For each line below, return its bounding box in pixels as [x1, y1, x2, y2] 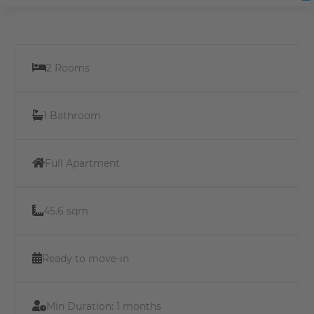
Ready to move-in [42, 252, 129, 265]
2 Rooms [46, 61, 90, 74]
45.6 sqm [43, 204, 88, 217]
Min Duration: [46, 299, 116, 313]
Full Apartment [45, 156, 120, 170]
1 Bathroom [43, 109, 101, 122]
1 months [116, 299, 161, 313]
